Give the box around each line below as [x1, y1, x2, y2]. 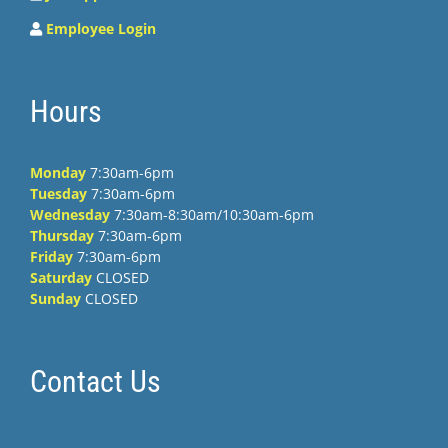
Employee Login [46, 18, 156, 38]
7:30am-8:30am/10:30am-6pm [110, 204, 314, 224]
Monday [30, 162, 86, 182]
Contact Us [30, 363, 161, 399]
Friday [30, 246, 73, 266]
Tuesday [30, 183, 87, 203]
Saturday [30, 267, 92, 287]
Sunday [30, 288, 81, 308]
